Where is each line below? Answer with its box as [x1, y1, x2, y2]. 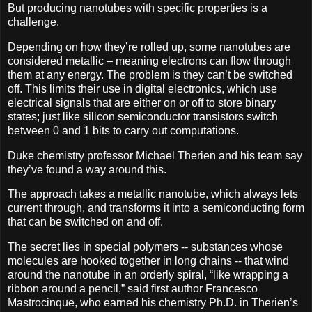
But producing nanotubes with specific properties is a [8, 1, 267, 14]
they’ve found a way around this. [8, 163, 166, 175]
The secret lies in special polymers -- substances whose [8, 241, 283, 253]
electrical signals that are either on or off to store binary [8, 96, 276, 109]
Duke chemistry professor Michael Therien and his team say [8, 149, 302, 162]
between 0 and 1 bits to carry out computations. [8, 124, 239, 136]
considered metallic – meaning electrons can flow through [8, 54, 291, 67]
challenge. [8, 15, 59, 28]
